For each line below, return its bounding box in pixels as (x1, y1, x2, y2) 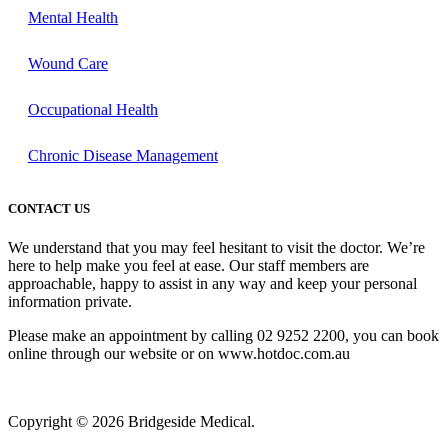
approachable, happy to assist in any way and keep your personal (8, 275, 417, 293)
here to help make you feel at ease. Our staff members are (8, 257, 369, 275)
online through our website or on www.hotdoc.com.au (8, 345, 350, 363)
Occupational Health (28, 100, 158, 118)
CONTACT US (8, 201, 90, 217)
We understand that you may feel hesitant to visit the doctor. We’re (8, 239, 425, 257)
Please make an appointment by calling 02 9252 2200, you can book (8, 327, 439, 345)
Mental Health (28, 8, 118, 26)
